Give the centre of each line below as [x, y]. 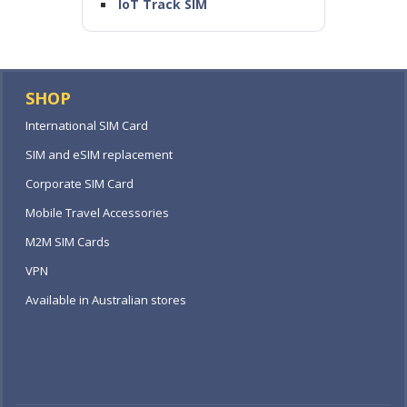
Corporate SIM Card [79, 184]
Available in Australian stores [106, 300]
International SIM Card [87, 125]
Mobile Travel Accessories [97, 213]
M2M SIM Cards [68, 242]
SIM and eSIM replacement [99, 154]
